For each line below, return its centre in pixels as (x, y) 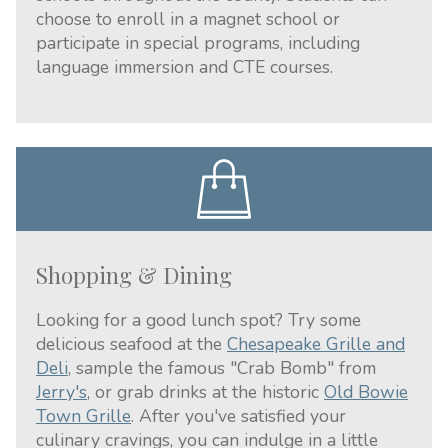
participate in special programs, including (198, 43)
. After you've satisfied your (238, 416)
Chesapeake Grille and (316, 344)
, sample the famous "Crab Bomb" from (222, 368)
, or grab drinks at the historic (205, 392)
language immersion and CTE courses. (184, 67)
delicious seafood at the (131, 344)
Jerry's (61, 392)
